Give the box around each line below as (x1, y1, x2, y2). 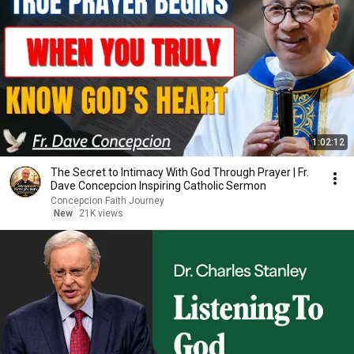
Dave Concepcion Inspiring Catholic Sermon (51, 179, 266, 192)
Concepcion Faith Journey (51, 195, 164, 206)
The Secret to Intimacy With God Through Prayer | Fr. (51, 166, 309, 179)
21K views (79, 208, 123, 219)
